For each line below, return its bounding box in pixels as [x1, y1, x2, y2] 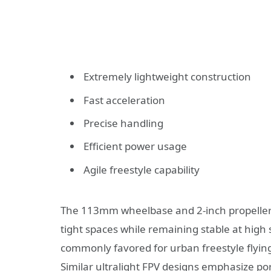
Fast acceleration [83, 93, 165, 107]
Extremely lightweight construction [83, 70, 251, 84]
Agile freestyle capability [83, 162, 200, 177]
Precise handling [83, 116, 163, 130]
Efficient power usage [83, 139, 187, 154]
